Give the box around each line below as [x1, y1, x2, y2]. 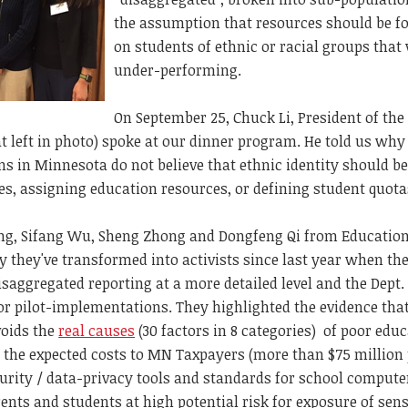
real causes [58, 320, 136, 341]
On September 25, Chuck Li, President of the [114, 107, 405, 127]
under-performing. [114, 59, 242, 80]
